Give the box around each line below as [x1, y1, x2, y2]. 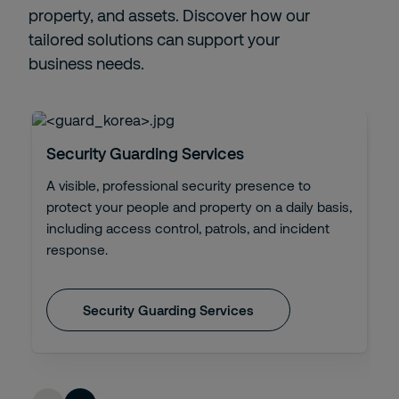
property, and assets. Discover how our [28, 5, 310, 25]
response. [46, 241, 108, 257]
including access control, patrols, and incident [46, 220, 330, 236]
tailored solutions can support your [28, 29, 280, 49]
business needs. [28, 53, 144, 73]
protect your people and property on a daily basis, [46, 199, 352, 215]
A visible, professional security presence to [46, 177, 311, 193]
